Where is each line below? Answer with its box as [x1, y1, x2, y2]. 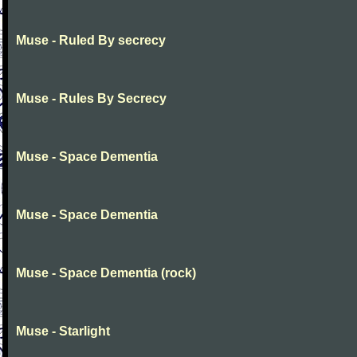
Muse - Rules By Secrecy [16, 92, 167, 105]
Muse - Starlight [16, 324, 110, 338]
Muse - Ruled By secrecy [16, 33, 166, 47]
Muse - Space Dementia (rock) [16, 266, 196, 280]
